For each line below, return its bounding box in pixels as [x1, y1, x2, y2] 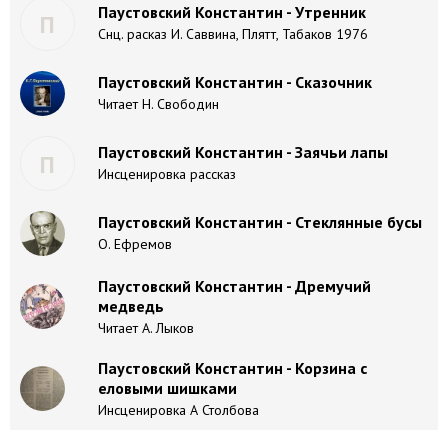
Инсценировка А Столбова [98, 401, 259, 419]
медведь [98, 296, 164, 316]
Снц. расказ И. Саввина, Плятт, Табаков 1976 [98, 25, 368, 43]
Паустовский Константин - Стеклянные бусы [98, 212, 422, 232]
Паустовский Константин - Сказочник [98, 72, 372, 92]
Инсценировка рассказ [98, 165, 236, 183]
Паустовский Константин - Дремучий [98, 276, 371, 296]
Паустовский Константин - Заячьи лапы [98, 142, 388, 162]
